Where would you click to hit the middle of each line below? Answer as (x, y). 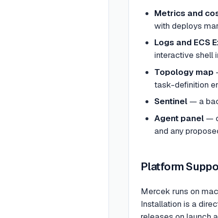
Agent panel (179, 118)
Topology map (184, 72)
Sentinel (171, 101)
